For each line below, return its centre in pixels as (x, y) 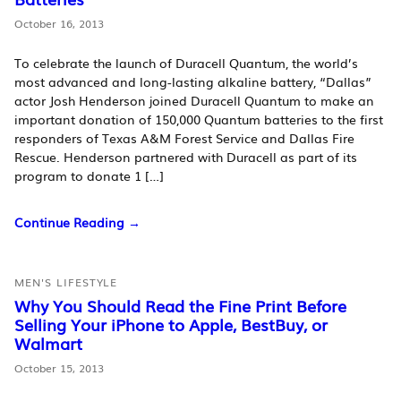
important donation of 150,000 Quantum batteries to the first (199, 119)
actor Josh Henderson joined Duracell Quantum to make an (194, 101)
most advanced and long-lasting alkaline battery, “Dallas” (193, 82)
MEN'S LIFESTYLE (66, 282)
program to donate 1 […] (89, 176)
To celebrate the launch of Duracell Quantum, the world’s (186, 63)
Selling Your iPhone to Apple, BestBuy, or (171, 324)
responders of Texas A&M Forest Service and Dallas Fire (184, 138)
